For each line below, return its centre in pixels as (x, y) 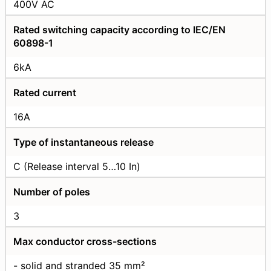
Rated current (45, 92)
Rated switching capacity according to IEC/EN (119, 29)
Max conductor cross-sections (85, 241)
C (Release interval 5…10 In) (77, 166)
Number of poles (52, 191)
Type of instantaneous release (83, 142)
